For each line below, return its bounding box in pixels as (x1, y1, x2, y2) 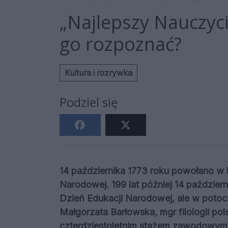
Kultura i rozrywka (65, 68, 132, 78)
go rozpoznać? (60, 32, 182, 57)
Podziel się (60, 94, 118, 111)
